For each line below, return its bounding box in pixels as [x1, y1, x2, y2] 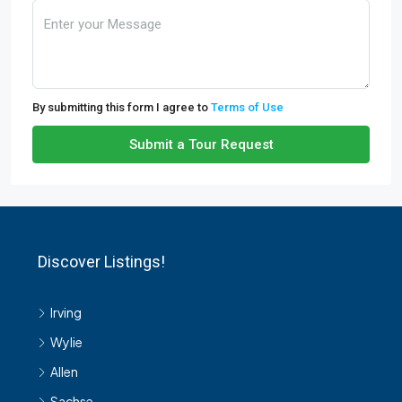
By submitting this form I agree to [32, 100, 211, 115]
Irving [50, 304, 82, 321]
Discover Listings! [38, 252, 165, 272]
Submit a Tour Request [128, 136, 274, 153]
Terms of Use [211, 100, 284, 115]
